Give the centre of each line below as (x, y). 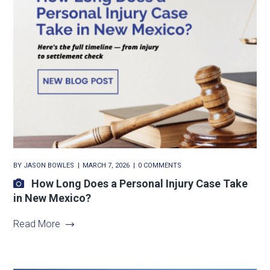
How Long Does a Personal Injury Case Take (140, 184)
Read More (37, 224)
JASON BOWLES (49, 166)
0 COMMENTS (160, 166)
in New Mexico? (52, 198)
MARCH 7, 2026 (106, 166)
